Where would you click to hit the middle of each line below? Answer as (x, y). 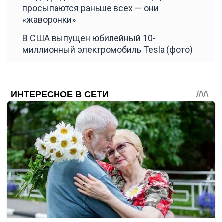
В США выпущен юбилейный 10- (89, 38)
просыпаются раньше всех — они (90, 8)
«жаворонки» (49, 19)
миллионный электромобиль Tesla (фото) (108, 49)
